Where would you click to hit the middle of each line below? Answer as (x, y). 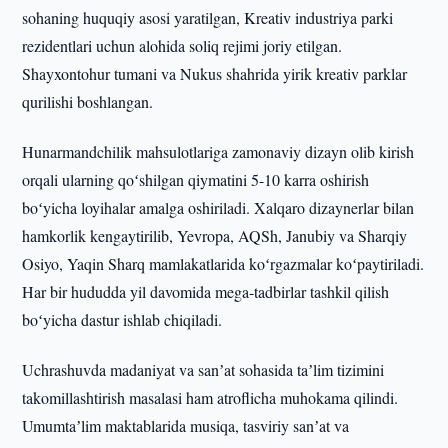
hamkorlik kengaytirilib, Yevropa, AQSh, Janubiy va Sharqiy (215, 235)
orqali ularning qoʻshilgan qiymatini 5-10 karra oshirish (196, 179)
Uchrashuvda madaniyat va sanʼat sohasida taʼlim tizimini (203, 369)
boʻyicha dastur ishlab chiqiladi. (122, 319)
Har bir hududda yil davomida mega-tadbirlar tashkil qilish (206, 291)
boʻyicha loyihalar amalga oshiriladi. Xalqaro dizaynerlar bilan (218, 207)
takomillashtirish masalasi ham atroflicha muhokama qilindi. (210, 397)
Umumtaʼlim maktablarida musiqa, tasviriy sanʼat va (186, 425)
